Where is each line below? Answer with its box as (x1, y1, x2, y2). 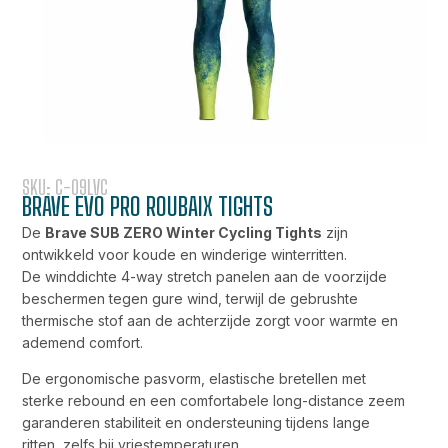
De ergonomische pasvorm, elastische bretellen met (22, 369, 367, 387)
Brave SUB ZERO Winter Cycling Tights (45, 223, 323, 241)
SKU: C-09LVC (22, 175, 109, 199)
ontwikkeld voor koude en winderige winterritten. (22, 245, 348, 263)
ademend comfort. (22, 333, 144, 351)
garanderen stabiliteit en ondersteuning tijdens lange (22, 413, 371, 431)
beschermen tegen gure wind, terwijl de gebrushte (22, 289, 359, 307)
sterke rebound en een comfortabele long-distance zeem (22, 391, 406, 409)
